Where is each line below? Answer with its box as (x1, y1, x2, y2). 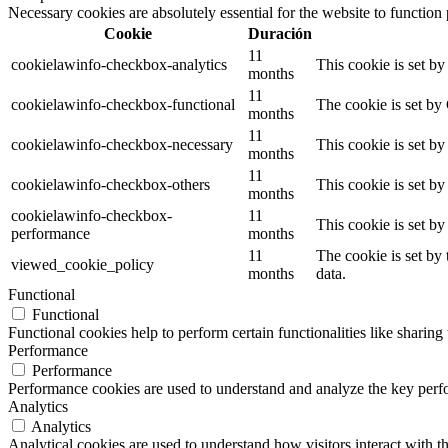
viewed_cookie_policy (11, 255, 154, 273)
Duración (248, 24, 312, 42)
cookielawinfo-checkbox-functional (11, 95, 235, 113)
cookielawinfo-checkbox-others (11, 175, 210, 193)
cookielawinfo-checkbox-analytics (11, 55, 227, 73)
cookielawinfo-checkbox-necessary (11, 135, 233, 153)
